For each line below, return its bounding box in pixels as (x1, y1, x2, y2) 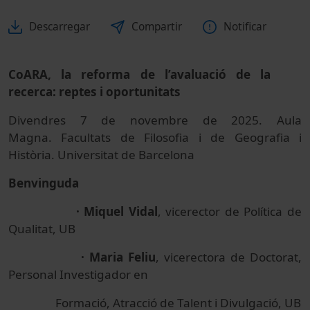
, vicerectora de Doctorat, (156, 249, 302, 265)
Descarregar (29, 19, 90, 34)
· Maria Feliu (81, 249, 156, 265)
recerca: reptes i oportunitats (8, 84, 181, 100)
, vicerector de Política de (157, 203, 302, 219)
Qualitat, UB (8, 221, 75, 237)
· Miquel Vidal (75, 203, 158, 219)
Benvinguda (8, 175, 79, 191)
